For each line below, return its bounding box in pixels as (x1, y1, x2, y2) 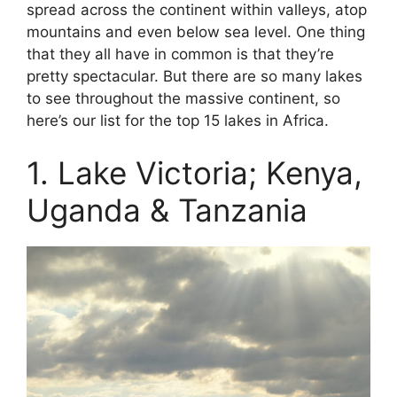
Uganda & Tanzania (27, 191, 307, 229)
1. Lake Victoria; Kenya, (27, 154, 362, 191)
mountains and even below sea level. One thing (27, 22, 365, 41)
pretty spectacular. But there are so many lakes (27, 66, 362, 85)
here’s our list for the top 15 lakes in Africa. (27, 111, 329, 129)
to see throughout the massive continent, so (27, 89, 340, 107)
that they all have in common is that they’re (27, 44, 334, 63)
